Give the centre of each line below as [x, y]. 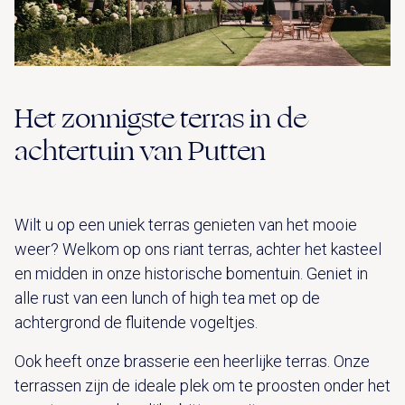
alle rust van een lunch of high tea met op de [167, 297]
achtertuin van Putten [140, 151]
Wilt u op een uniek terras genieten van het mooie [186, 224]
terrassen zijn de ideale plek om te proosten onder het [202, 385]
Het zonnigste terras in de [160, 118]
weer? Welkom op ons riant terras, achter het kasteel [198, 249]
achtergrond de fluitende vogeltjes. [136, 322]
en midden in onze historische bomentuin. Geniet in [191, 273]
